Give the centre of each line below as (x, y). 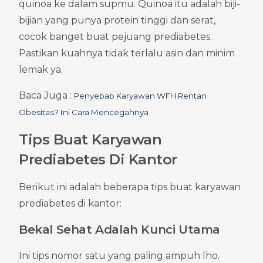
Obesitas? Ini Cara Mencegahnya (84, 112)
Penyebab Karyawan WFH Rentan (140, 95)
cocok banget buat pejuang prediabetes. (115, 36)
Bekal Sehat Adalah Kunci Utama (119, 229)
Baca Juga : (46, 95)
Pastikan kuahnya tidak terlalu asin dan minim (127, 53)
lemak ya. (41, 69)
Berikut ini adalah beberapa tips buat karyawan (130, 187)
